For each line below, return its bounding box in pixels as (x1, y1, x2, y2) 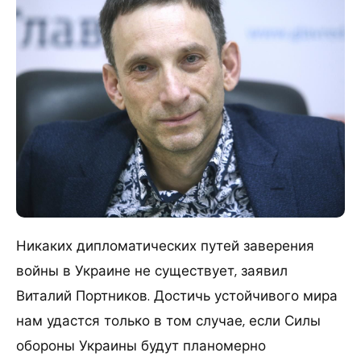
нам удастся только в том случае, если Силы (16, 311, 321, 330)
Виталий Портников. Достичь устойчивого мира (16, 286, 338, 305)
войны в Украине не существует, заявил (16, 261, 288, 280)
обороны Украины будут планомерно (16, 336, 266, 355)
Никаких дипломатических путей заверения (16, 236, 314, 255)
